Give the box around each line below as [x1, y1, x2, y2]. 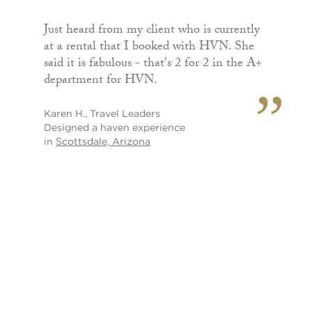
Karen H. [44, 107, 85, 120]
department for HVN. [44, 70, 157, 92]
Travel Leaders [90, 107, 160, 120]
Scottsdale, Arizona [56, 134, 150, 148]
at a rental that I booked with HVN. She [44, 36, 254, 58]
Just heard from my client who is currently [44, 19, 260, 42]
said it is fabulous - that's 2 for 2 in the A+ [44, 53, 262, 75]
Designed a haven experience [44, 120, 185, 134]
